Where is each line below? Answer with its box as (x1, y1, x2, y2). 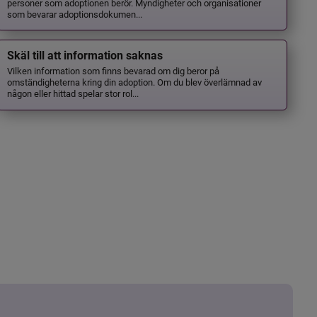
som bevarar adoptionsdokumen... (7, 7, 143, 20)
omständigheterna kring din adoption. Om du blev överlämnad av (7, 76, 263, 88)
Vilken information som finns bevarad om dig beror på (7, 64, 220, 77)
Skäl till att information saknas (7, 49, 163, 63)
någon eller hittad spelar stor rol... (7, 87, 139, 100)
